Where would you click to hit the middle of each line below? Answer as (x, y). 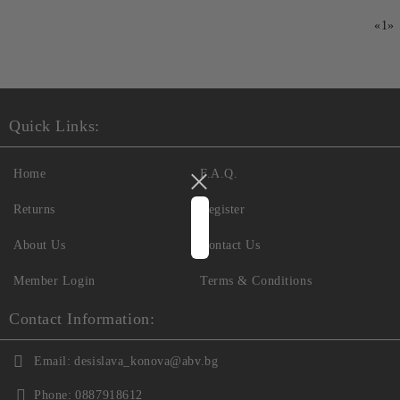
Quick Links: (54, 126)
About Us (40, 245)
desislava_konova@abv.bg (146, 361)
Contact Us (230, 245)
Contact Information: (82, 319)
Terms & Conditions (256, 281)
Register (223, 209)
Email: (53, 361)
